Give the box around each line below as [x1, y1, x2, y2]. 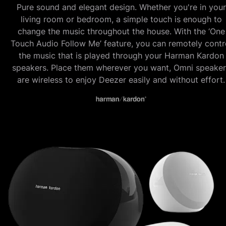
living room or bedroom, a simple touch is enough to [20, 14, 222, 24]
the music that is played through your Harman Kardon [18, 50, 224, 61]
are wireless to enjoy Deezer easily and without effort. [17, 74, 225, 85]
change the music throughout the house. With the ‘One [17, 26, 225, 36]
